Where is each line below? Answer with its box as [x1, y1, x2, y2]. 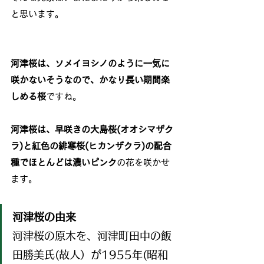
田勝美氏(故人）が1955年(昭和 [12, 249, 168, 260]
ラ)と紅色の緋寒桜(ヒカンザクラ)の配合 [11, 141, 171, 151]
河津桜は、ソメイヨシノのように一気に [11, 59, 170, 68]
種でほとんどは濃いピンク [11, 158, 117, 167]
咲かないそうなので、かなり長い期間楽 [11, 75, 170, 85]
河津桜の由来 [12, 212, 76, 223]
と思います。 [11, 9, 64, 19]
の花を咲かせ [117, 158, 170, 167]
